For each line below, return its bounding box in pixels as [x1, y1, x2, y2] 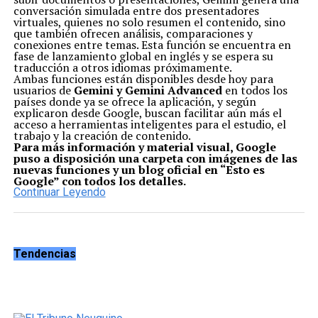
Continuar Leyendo [13, 185, 106, 199]
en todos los [221, 82, 287, 98]
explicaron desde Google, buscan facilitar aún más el [13, 104, 282, 121]
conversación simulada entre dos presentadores [13, 2, 259, 18]
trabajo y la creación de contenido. [13, 127, 191, 143]
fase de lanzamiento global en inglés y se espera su [13, 48, 273, 64]
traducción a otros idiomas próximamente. [13, 59, 232, 75]
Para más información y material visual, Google [13, 138, 276, 155]
